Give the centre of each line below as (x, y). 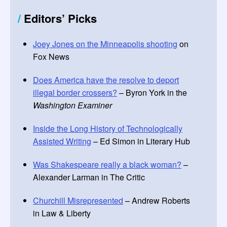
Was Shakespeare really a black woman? (107, 164)
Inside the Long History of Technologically (108, 128)
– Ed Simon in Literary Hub (141, 141)
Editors (41, 18)
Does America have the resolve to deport (106, 80)
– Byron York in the (152, 92)
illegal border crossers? (75, 92)
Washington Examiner (72, 105)
